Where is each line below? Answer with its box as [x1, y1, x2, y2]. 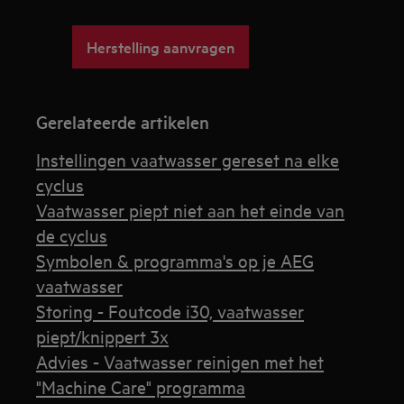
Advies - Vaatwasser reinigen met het [36, 349, 325, 372]
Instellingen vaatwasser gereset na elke [36, 147, 340, 170]
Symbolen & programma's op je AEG [36, 248, 315, 271]
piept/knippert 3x [36, 324, 170, 347]
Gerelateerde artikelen [36, 109, 210, 133]
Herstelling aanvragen [87, 35, 235, 57]
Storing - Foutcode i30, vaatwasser [36, 298, 305, 322]
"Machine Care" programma [36, 374, 246, 398]
